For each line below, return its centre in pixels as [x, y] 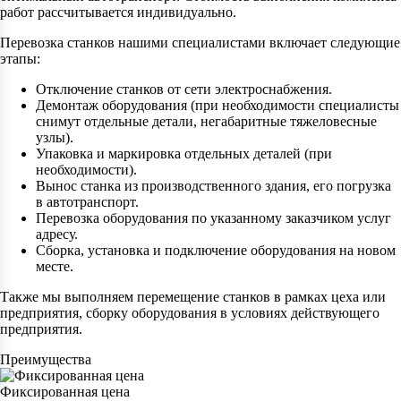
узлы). [55, 138]
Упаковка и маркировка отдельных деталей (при [184, 154]
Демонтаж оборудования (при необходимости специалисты [218, 106]
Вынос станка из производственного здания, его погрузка [213, 186]
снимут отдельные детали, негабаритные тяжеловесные [206, 122]
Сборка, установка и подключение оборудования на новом [216, 251]
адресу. [57, 235]
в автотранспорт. [87, 202]
